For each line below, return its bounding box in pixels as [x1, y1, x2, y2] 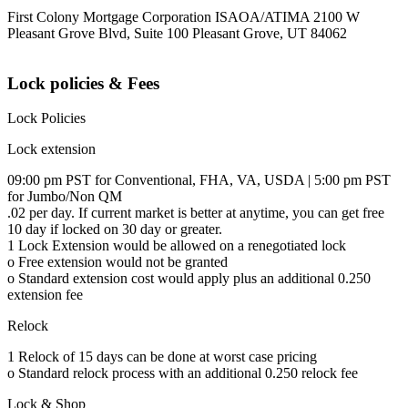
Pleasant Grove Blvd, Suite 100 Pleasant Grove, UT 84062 [7, 25, 347, 42]
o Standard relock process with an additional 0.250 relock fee [7, 365, 358, 382]
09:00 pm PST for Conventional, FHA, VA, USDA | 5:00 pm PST [7, 172, 391, 189]
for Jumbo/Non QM [7, 189, 122, 205]
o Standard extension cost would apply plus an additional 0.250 [7, 270, 371, 287]
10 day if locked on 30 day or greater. [7, 221, 222, 238]
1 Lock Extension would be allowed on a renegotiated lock [7, 238, 346, 254]
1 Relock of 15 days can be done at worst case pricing [7, 349, 317, 365]
